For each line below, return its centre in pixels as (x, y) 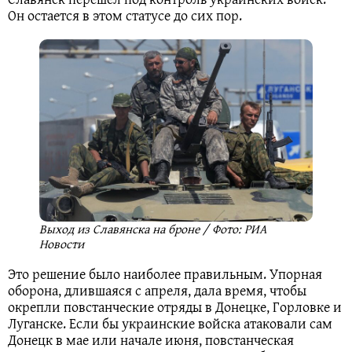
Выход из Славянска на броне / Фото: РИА (153, 228)
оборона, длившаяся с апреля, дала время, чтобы (157, 290)
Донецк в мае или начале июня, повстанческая (151, 339)
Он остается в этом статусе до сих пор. (125, 15)
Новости (62, 243)
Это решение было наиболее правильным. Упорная (165, 273)
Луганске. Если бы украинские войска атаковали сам (170, 323)
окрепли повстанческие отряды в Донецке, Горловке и (175, 306)
